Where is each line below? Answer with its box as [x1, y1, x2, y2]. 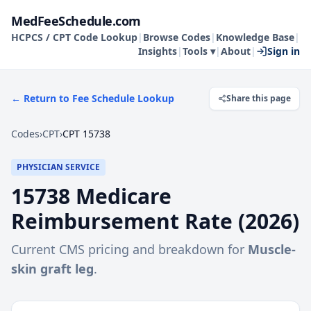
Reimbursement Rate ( [11, 207, 245, 235]
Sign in [267, 44, 300, 58]
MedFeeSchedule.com [11, 12, 141, 29]
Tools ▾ [183, 44, 215, 58]
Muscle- [248, 241, 296, 258]
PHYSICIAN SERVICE [17, 161, 100, 173]
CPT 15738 [62, 127, 110, 140]
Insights [138, 44, 177, 58]
